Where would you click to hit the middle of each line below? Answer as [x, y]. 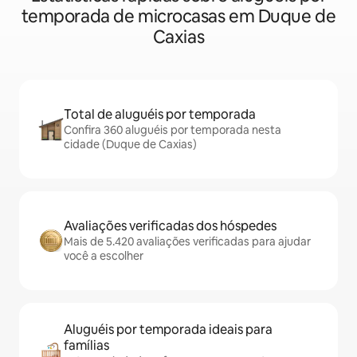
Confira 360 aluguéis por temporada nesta [173, 130]
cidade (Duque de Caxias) [130, 144]
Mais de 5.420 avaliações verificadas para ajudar [187, 241]
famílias [86, 345]
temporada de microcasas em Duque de [178, 16]
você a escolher [104, 256]
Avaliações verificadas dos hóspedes [170, 226]
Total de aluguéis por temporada [160, 114]
